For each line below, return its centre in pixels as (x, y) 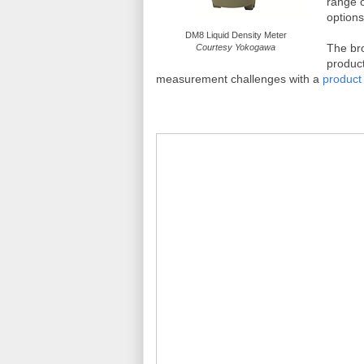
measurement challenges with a (239, 79)
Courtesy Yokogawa (236, 47)
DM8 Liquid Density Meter (236, 35)
